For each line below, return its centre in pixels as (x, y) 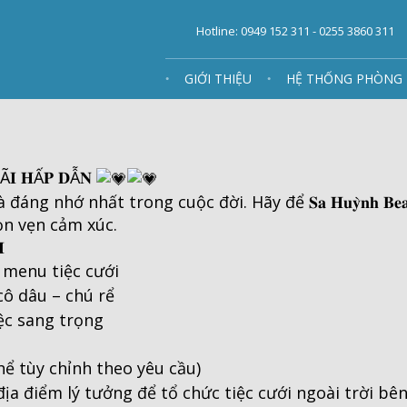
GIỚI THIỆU (218, 79)
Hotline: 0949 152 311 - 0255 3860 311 (295, 31)
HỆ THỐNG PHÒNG (344, 79)
